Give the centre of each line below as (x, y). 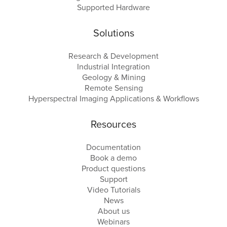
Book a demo (113, 158)
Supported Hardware (113, 7)
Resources (113, 124)
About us (113, 211)
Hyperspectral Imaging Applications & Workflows (113, 99)
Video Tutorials (113, 190)
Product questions (113, 168)
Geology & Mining (113, 77)
